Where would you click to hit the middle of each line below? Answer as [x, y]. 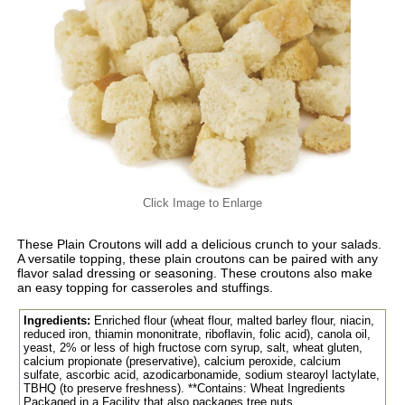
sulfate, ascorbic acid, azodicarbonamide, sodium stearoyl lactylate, [201, 375]
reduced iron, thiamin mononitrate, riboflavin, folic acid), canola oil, [197, 334]
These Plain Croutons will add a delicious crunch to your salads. [199, 245]
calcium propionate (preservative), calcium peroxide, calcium [182, 362]
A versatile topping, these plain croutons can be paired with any [197, 259]
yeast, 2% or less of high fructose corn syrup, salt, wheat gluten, [193, 348]
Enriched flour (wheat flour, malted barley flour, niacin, [232, 321]
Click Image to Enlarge [202, 203]
